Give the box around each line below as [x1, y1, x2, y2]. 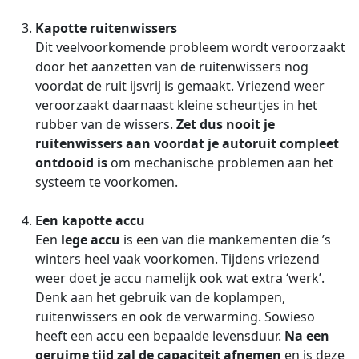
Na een [284, 327, 329, 345]
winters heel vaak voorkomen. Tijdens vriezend [35, 250, 320, 268]
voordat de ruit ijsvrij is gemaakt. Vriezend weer [35, 77, 325, 95]
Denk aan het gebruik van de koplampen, [35, 288, 285, 307]
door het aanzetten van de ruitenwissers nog [35, 58, 309, 76]
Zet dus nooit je [176, 115, 275, 134]
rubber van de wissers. [35, 115, 176, 134]
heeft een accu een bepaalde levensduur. [35, 327, 284, 345]
